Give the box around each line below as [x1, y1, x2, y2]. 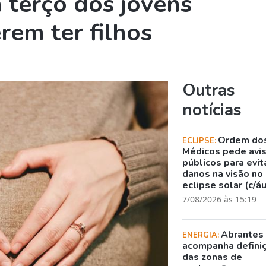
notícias [182, 98, 242, 121]
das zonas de [182, 250, 243, 264]
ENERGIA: [182, 229, 221, 240]
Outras [182, 78, 236, 102]
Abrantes [221, 227, 264, 241]
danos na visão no [182, 167, 264, 180]
